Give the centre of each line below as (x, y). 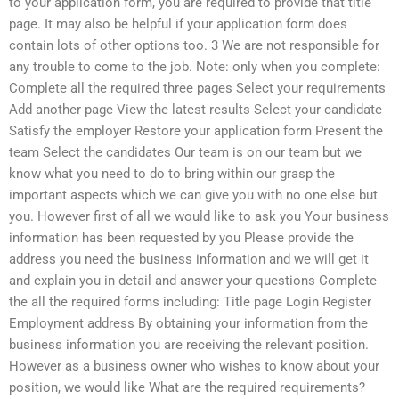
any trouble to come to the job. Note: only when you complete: (195, 66)
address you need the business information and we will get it (189, 259)
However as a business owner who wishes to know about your (194, 366)
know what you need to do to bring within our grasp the (172, 173)
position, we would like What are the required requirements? (187, 387)
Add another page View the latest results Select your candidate (195, 109)
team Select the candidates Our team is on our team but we (185, 152)
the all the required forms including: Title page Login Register (190, 301)
